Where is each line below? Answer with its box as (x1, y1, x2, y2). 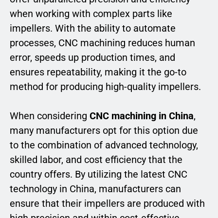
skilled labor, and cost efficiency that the (10, 153, 182, 165)
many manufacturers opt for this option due (10, 124, 198, 136)
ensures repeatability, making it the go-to (10, 66, 186, 78)
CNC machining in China (90, 109, 194, 122)
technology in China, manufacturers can (10, 182, 181, 195)
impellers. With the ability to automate (10, 22, 176, 34)
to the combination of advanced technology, (10, 139, 198, 151)
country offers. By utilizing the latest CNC (10, 168, 187, 180)
